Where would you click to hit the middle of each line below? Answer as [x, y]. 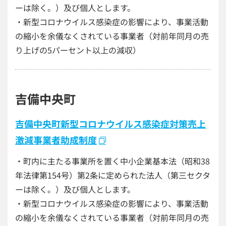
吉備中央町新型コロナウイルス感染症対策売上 [110, 124]
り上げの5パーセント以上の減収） [78, 50]
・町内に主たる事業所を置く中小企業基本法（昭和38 [112, 161]
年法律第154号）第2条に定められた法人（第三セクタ [113, 175]
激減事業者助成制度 [56, 140]
